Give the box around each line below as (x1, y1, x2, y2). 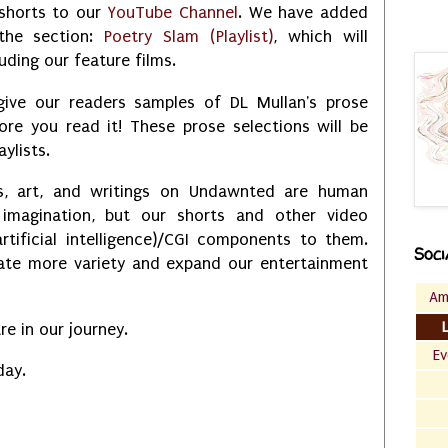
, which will (273, 26, 369, 46)
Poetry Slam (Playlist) (104, 26, 274, 46)
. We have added (238, 2, 369, 22)
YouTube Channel (107, 2, 239, 22)
